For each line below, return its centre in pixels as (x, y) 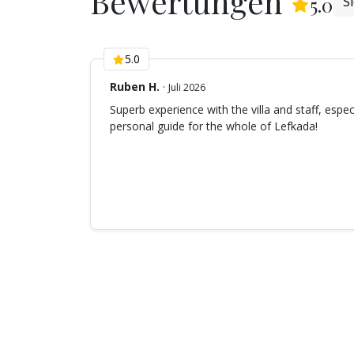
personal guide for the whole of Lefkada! (214, 126)
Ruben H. (135, 87)
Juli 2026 (187, 88)
